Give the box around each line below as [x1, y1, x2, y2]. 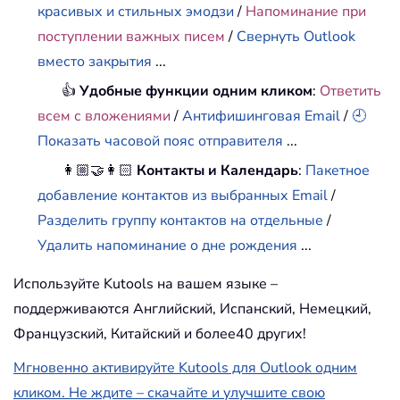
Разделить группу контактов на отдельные [37, 211, 324, 231]
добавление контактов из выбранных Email [37, 186, 329, 206]
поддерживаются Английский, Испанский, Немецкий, [13, 299, 371, 320]
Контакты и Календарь [137, 161, 299, 181]
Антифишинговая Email [182, 106, 341, 127]
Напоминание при [246, 2, 367, 22]
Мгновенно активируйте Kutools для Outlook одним [13, 358, 357, 379]
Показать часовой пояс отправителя [37, 131, 284, 152]
